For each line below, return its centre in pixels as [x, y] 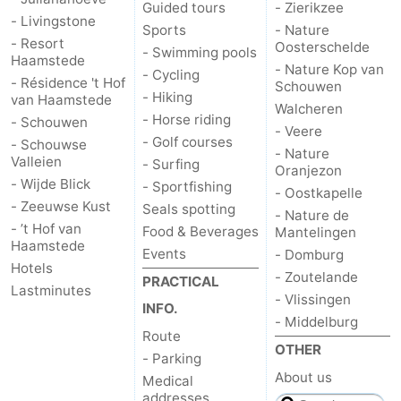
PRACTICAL [181, 281]
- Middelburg [316, 321]
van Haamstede [61, 99]
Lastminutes [51, 290]
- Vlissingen [312, 299]
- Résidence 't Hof [68, 82]
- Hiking [168, 97]
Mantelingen [315, 232]
